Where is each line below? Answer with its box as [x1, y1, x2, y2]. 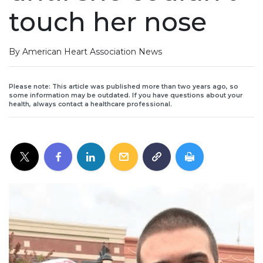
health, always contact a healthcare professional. [9, 100, 172, 108]
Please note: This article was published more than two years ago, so [9, 82, 238, 90]
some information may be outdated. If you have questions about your [9, 91, 242, 99]
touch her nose [9, 6, 207, 38]
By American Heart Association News [9, 46, 162, 57]
